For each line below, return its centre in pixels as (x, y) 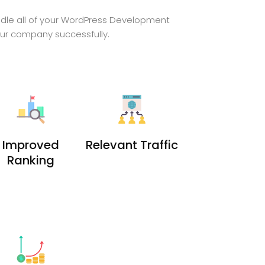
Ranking (31, 160)
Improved (31, 145)
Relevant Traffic (132, 145)
